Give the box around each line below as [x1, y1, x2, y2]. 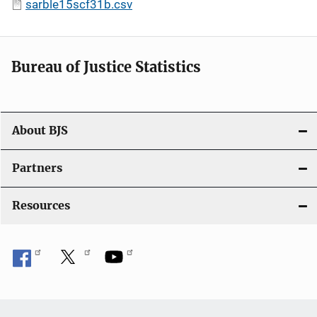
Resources [12, 198, 70, 212]
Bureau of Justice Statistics [11, 57, 201, 76]
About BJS [12, 123, 68, 137]
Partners [12, 161, 62, 175]
